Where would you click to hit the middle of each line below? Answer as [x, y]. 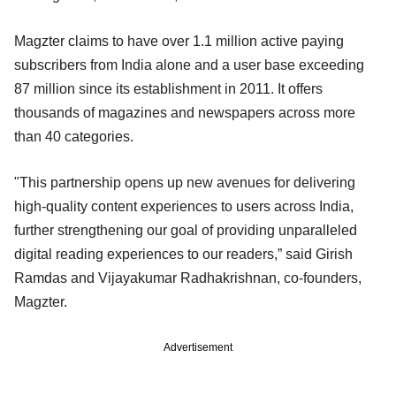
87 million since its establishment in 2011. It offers [168, 88]
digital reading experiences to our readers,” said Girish [183, 254]
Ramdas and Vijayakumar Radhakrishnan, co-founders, [188, 278]
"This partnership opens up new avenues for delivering [185, 182]
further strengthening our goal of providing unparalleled [186, 230]
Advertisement [198, 347]
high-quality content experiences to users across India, [184, 206]
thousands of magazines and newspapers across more [185, 112]
